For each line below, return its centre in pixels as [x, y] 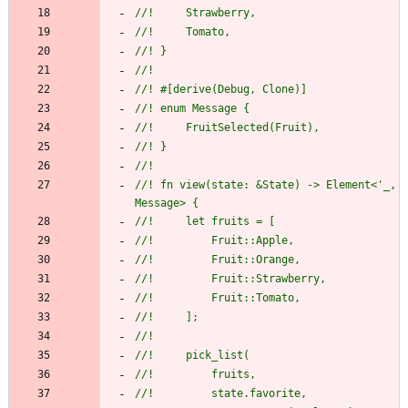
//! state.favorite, [221, 394]
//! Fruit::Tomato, [218, 298]
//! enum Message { [192, 109]
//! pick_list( [192, 356]
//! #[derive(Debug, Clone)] [221, 90]
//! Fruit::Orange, [218, 260]
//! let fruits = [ [205, 222]
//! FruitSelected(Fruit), [227, 128]
